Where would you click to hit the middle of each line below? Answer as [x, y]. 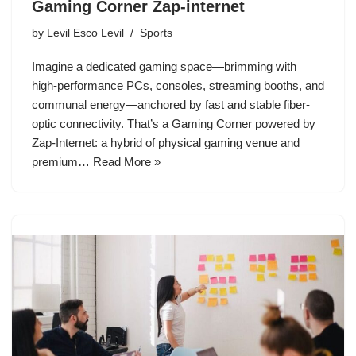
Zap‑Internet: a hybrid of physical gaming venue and [166, 142]
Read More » [127, 161]
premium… [62, 161]
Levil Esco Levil [85, 33]
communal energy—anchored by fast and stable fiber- [171, 104]
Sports [156, 33]
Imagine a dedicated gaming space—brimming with [164, 66]
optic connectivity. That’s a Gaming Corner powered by [174, 123]
